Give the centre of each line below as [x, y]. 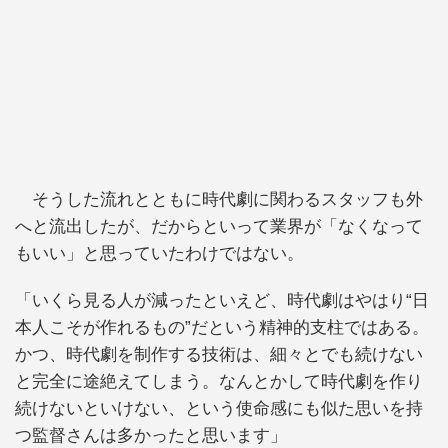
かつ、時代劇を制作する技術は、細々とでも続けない [219, 355]
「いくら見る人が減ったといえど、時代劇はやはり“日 [222, 301]
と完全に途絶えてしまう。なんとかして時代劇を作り [219, 382]
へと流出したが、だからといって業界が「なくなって [219, 226]
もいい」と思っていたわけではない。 [159, 253]
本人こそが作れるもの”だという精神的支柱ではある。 [222, 328]
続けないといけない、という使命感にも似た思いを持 [219, 409]
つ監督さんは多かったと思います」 [151, 436]
